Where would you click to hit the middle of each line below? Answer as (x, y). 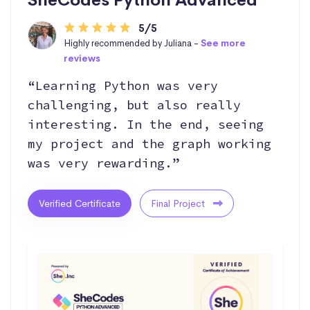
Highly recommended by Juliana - (132, 43)
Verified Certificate (80, 203)
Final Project (179, 203)
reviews (82, 58)
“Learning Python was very (123, 85)
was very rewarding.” (104, 163)
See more (223, 43)
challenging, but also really (134, 104)
